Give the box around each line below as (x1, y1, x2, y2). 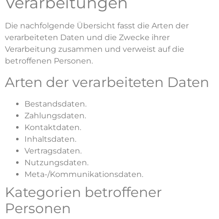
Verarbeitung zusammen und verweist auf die (5, 44, 184, 54)
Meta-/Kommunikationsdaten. (24, 169, 143, 179)
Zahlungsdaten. (24, 110, 86, 120)
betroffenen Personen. (5, 56, 93, 66)
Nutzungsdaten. (24, 157, 88, 167)
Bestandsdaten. (24, 99, 87, 109)
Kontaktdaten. (24, 122, 81, 132)
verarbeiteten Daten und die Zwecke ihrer (5, 33, 170, 43)
